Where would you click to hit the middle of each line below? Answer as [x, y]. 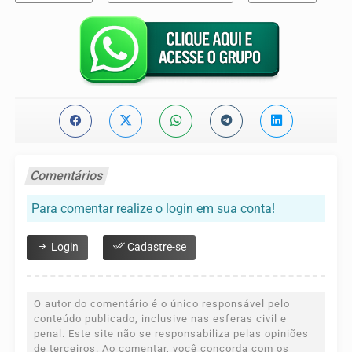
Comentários [67, 175]
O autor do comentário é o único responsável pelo [162, 303]
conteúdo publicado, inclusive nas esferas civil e [160, 318]
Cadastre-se [156, 247]
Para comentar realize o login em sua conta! [153, 208]
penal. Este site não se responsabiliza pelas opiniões [171, 333]
